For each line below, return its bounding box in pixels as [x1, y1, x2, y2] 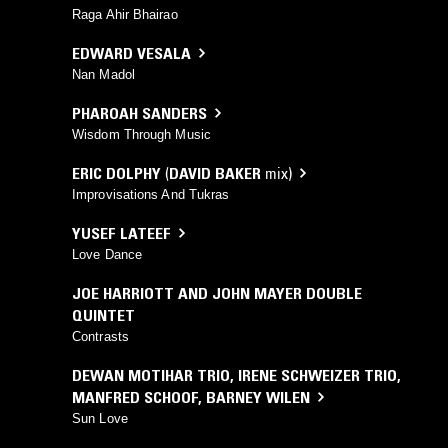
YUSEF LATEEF [72, 222, 171, 243]
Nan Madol [72, 66, 135, 82]
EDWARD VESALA [72, 42, 191, 63]
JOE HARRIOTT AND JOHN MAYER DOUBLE [72, 282, 362, 303]
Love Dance [72, 246, 142, 262]
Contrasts [72, 328, 129, 344]
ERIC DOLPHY [72, 162, 161, 183]
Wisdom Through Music [72, 126, 211, 142]
